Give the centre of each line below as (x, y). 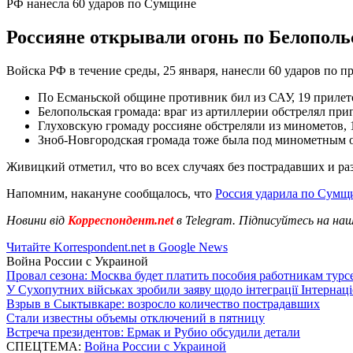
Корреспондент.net (121, 220)
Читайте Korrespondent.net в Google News (117, 247)
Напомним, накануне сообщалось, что (111, 193)
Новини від (35, 220)
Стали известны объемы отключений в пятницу (136, 318)
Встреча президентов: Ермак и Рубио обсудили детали (153, 332)
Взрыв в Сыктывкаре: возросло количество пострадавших (163, 303)
